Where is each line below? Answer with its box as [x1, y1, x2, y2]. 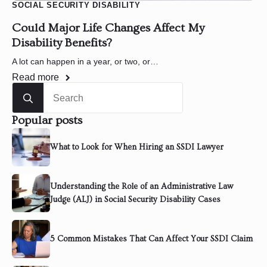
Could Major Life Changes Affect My [12, 21, 204, 35]
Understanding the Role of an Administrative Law [50, 182, 233, 192]
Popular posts [12, 114, 82, 128]
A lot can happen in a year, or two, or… [12, 57, 159, 67]
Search [12, 83, 42, 94]
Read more [12, 72, 59, 83]
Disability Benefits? [12, 36, 112, 50]
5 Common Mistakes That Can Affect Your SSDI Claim [50, 234, 253, 244]
